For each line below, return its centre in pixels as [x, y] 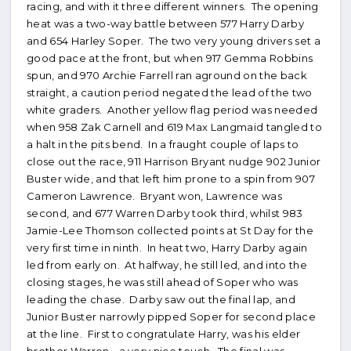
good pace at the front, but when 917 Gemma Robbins [170, 58]
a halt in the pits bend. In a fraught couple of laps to [163, 144]
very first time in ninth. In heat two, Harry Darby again [167, 248]
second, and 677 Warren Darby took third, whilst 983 [165, 213]
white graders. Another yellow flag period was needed [172, 110]
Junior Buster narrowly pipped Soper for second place [171, 317]
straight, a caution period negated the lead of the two [170, 92]
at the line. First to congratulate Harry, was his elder [164, 334]
